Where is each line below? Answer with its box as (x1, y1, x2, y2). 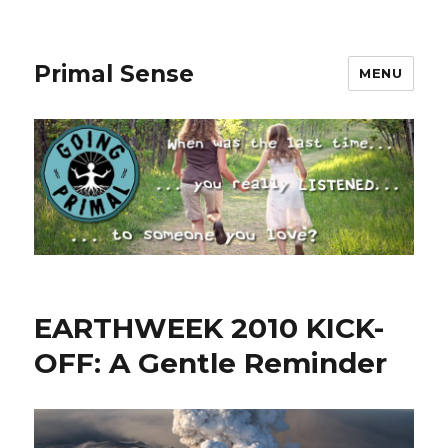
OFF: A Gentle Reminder (34, 346, 388, 381)
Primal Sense (34, 59, 195, 88)
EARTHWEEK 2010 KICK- (34, 311, 385, 346)
